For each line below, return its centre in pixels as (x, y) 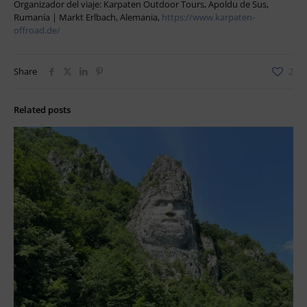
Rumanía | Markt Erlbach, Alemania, (88, 17)
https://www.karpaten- (208, 17)
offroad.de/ (37, 30)
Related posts (42, 109)
